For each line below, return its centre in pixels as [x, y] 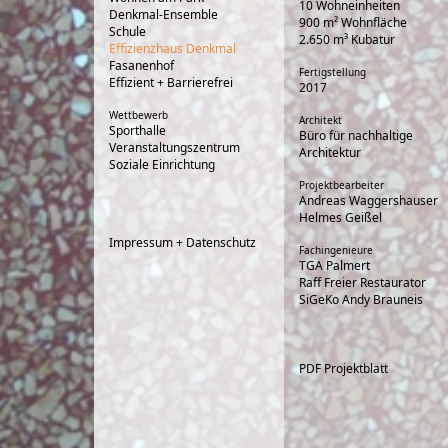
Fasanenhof [141, 65]
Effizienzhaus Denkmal [172, 48]
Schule [127, 31]
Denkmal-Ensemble [163, 14]
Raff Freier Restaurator [362, 282]
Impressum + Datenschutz [182, 242]
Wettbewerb [138, 115]
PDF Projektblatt [343, 368]
